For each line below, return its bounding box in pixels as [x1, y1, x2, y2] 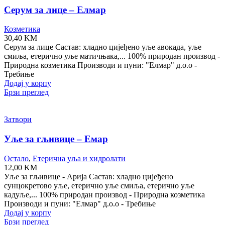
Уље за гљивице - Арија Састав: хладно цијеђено [4, 172, 173, 181]
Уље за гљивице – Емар [4, 134, 108, 144]
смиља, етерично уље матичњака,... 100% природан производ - [4, 52, 220, 61]
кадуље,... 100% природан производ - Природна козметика [4, 190, 205, 199]
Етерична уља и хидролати [33, 154, 126, 163]
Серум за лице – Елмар [4, 4, 106, 15]
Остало [4, 154, 29, 163]
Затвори [4, 115, 32, 124]
